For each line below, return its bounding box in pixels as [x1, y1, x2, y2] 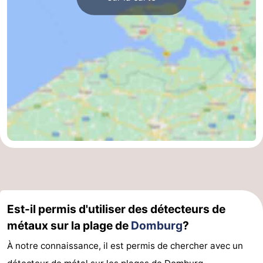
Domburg [131, 218, 183, 233]
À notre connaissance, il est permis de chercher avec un [7, 240, 243, 252]
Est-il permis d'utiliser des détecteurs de [7, 202, 225, 217]
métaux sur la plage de [7, 218, 131, 233]
